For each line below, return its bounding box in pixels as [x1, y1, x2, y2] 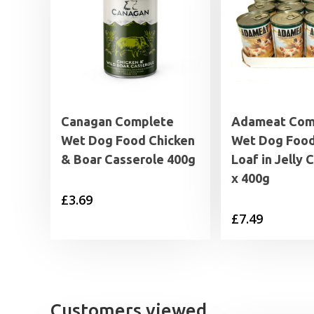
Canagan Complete [61, 114, 174, 129]
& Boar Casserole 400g [61, 152, 196, 167]
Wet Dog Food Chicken [61, 133, 195, 148]
